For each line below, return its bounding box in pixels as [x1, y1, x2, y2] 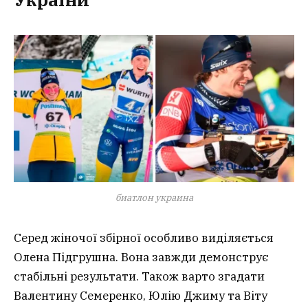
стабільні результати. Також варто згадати [14, 269, 265, 285]
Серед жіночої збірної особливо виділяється [14, 230, 274, 246]
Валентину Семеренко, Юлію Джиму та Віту [14, 288, 267, 304]
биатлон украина [115, 191, 193, 204]
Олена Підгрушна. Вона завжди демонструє [14, 250, 268, 265]
